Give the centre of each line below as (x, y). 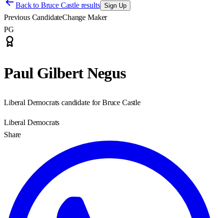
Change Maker (85, 17)
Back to (28, 5)
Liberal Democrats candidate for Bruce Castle (72, 102)
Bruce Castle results (70, 5)
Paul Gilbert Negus (65, 73)
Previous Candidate (33, 17)
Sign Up (115, 6)
